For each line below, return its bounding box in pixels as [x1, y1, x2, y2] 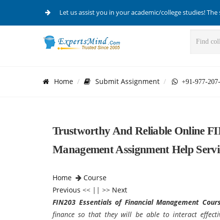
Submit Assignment [95, 76, 160, 86]
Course [83, 173, 107, 182]
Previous [53, 185, 81, 194]
